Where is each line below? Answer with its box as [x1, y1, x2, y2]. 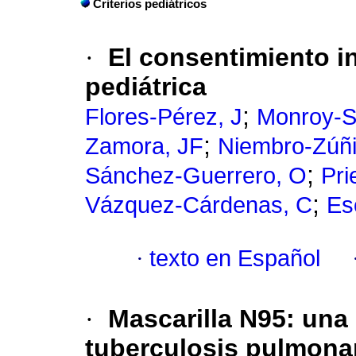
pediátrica [85, 72, 207, 102]
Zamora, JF [85, 133, 203, 160]
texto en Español [149, 246, 320, 272]
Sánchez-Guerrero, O [85, 163, 307, 189]
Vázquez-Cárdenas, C [85, 192, 312, 219]
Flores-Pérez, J [85, 104, 242, 130]
